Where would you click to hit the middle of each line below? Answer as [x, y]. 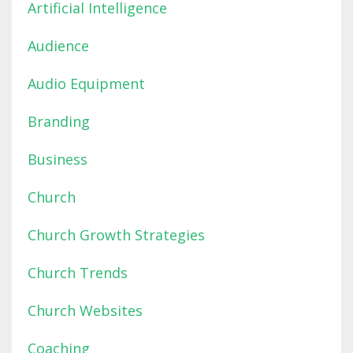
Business [58, 160]
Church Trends [78, 273]
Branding [59, 122]
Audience [58, 46]
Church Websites [85, 311]
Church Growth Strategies [116, 235]
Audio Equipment [86, 84]
